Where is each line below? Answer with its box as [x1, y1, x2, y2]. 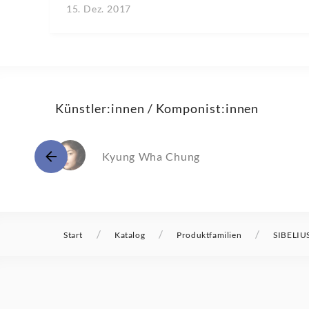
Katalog [114, 230, 146, 241]
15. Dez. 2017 [66, 3, 132, 15]
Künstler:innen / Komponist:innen [55, 101, 259, 117]
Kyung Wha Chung [102, 150, 201, 163]
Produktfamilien [177, 230, 242, 241]
